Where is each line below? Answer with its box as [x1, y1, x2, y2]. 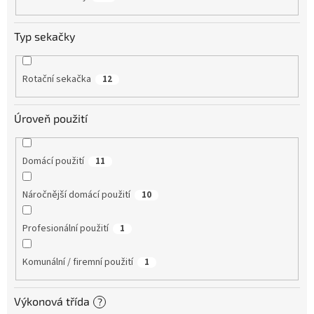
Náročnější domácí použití [22, 187, 130, 202]
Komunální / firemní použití [22, 254, 133, 269]
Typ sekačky [14, 29, 75, 43]
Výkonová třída [14, 294, 90, 308]
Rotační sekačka [22, 71, 91, 86]
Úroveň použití [14, 111, 88, 125]
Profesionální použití [22, 221, 109, 235]
